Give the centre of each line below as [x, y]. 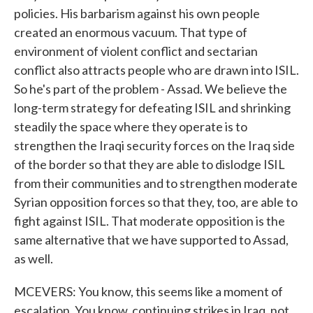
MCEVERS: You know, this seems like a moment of [148, 291]
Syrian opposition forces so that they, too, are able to [156, 202]
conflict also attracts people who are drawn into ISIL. [156, 70]
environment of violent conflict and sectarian [136, 51]
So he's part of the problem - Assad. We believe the [151, 89]
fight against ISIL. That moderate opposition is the [150, 221]
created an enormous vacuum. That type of [131, 32]
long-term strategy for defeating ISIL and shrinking [152, 108]
